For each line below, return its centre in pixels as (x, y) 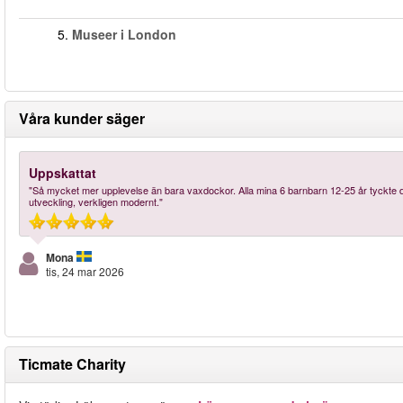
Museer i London (124, 34)
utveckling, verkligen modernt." (96, 201)
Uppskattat (63, 173)
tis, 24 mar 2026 (85, 271)
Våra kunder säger (82, 118)
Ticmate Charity (72, 364)
